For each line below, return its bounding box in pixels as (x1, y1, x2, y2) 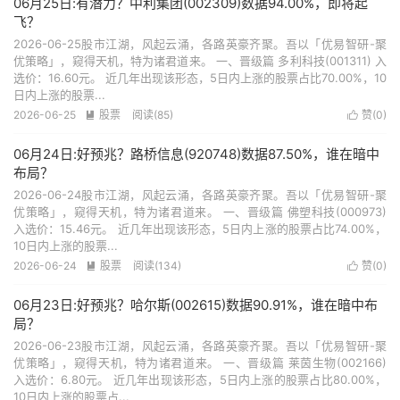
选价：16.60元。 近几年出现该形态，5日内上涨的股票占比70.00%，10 (13, 71, 387, 85)
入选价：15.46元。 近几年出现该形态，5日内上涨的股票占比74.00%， (13, 221, 387, 236)
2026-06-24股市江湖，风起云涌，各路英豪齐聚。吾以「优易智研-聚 (13, 187, 387, 202)
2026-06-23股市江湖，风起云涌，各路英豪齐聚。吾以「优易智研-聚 (13, 338, 387, 353)
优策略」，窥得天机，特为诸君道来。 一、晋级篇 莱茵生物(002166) (13, 355, 387, 370)
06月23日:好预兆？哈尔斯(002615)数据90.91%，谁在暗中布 (13, 296, 378, 313)
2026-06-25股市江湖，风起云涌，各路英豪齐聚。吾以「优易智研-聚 (13, 37, 387, 51)
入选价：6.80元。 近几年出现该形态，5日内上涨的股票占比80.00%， (13, 372, 387, 387)
